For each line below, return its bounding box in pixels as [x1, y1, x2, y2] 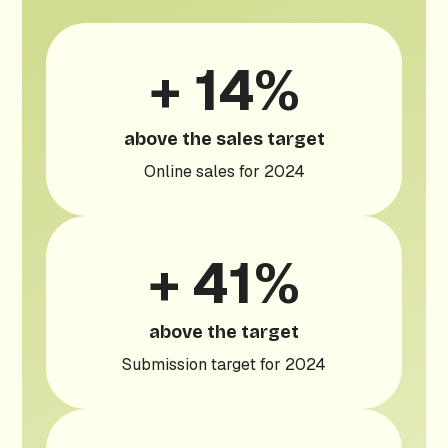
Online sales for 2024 [143, 161, 305, 182]
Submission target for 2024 [122, 354, 326, 375]
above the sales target [123, 128, 325, 150]
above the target [149, 321, 299, 343]
